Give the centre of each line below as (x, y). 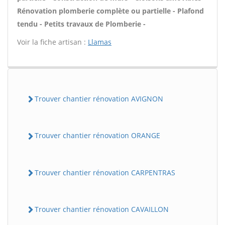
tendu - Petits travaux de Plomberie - (81, 24)
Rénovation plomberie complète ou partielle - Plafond (110, 11)
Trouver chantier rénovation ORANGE (97, 136)
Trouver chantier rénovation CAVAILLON (102, 209)
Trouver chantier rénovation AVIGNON (99, 99)
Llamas (100, 42)
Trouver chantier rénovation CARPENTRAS (105, 172)
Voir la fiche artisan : (52, 42)
